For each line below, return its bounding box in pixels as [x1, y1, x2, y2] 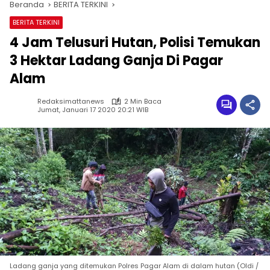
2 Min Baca [124, 96, 162, 107]
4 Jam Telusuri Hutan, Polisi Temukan [10, 33, 260, 52]
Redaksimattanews [37, 96, 104, 107]
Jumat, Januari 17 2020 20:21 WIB [37, 104, 148, 115]
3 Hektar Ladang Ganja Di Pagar [10, 51, 223, 71]
